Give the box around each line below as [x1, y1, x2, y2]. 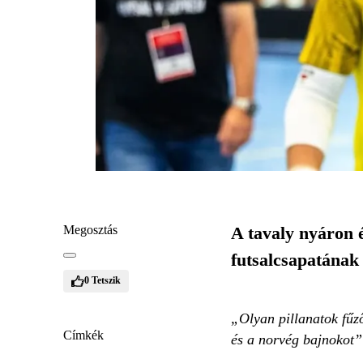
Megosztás [63, 222, 117, 237]
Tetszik [92, 275, 121, 286]
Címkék [63, 327, 104, 342]
